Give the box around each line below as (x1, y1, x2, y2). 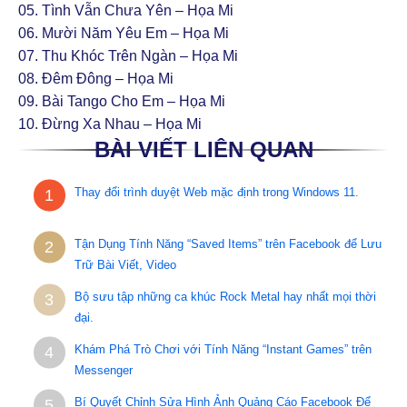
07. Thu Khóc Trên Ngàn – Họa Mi (18, 47, 238, 64)
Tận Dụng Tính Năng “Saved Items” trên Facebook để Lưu (74, 237, 382, 252)
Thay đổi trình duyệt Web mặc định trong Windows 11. (74, 184, 359, 199)
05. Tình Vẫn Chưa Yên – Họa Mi (18, 2, 233, 18)
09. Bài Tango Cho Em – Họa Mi (18, 93, 225, 109)
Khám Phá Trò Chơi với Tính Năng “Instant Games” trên (74, 342, 372, 356)
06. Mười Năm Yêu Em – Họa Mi (18, 25, 229, 41)
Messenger (74, 362, 133, 377)
